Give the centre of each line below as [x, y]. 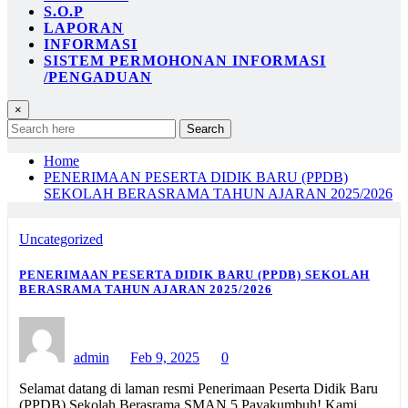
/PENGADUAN [98, 76]
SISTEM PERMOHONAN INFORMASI [185, 60]
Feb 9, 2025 [165, 358]
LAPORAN [84, 27]
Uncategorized [61, 239]
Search [205, 128]
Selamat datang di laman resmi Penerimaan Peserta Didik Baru [199, 389]
